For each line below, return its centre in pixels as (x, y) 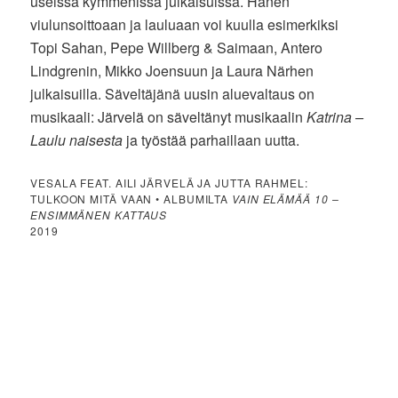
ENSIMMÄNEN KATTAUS (99, 215)
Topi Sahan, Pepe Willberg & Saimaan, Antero (177, 48)
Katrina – (335, 117)
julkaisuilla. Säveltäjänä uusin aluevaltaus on (173, 94)
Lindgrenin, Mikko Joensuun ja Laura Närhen (172, 71)
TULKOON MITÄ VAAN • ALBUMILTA (131, 199)
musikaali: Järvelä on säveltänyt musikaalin (169, 117)
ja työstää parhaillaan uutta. (211, 140)
